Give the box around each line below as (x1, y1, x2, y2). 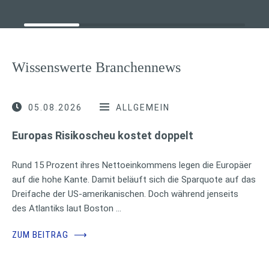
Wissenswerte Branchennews (12, 59, 181, 76)
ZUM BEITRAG (12, 229, 71, 240)
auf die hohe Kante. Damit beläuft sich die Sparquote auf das (12, 174, 256, 185)
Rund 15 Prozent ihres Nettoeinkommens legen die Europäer (12, 159, 252, 171)
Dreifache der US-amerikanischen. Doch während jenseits (12, 188, 238, 199)
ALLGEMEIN (116, 102, 170, 112)
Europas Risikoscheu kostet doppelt (12, 128, 193, 142)
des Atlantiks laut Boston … (12, 202, 121, 214)
